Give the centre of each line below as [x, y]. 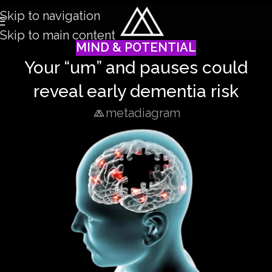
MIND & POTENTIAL [136, 47]
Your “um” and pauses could [136, 67]
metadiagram [143, 113]
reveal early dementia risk [136, 91]
